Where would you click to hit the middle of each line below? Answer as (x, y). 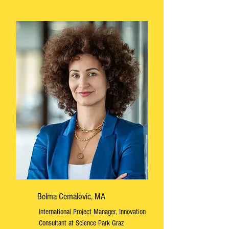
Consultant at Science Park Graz (81, 223)
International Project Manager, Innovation (92, 212)
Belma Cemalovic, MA (71, 197)
